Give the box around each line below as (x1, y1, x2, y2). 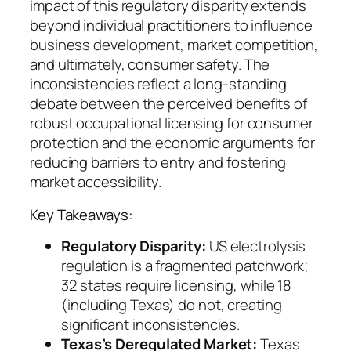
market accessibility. (30, 172, 161, 193)
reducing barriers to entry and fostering (30, 152, 286, 173)
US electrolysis (205, 236, 306, 257)
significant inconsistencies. (61, 314, 241, 335)
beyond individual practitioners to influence (30, 15, 313, 36)
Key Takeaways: (30, 204, 133, 225)
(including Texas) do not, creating (61, 295, 282, 316)
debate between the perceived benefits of (30, 93, 307, 114)
